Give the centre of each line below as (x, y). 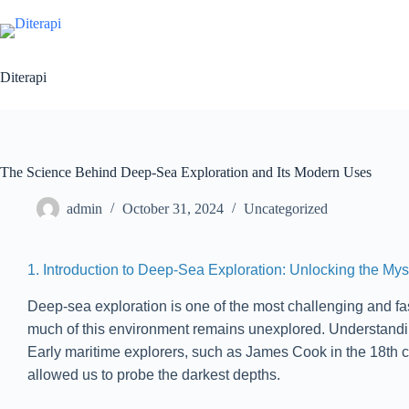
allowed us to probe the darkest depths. (154, 374)
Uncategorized (286, 209)
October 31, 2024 (173, 209)
